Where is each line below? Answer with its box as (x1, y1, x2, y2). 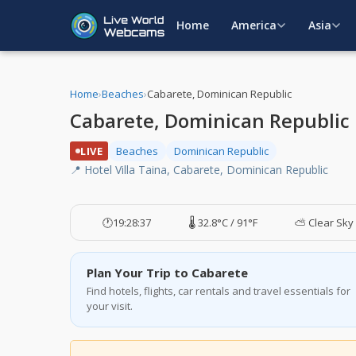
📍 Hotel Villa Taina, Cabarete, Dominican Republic (70, 162, 328, 177)
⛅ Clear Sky (294, 215, 354, 230)
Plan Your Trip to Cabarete (87, 265, 248, 281)
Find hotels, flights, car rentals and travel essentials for (87, 284, 350, 298)
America (231, 17, 277, 33)
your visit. (87, 299, 133, 313)
